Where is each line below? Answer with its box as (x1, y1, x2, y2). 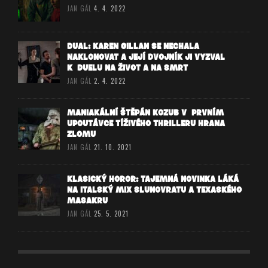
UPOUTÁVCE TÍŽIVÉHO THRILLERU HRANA (67, 118, 225, 129)
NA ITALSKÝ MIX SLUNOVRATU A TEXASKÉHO (67, 184, 242, 195)
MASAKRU (67, 195, 108, 206)
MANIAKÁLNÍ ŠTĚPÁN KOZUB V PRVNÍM (67, 107, 224, 118)
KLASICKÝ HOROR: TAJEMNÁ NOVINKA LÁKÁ (67, 173, 239, 184)
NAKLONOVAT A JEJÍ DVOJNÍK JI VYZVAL (67, 51, 225, 62)
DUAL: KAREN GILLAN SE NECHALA (67, 41, 199, 51)
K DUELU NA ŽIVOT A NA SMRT (67, 62, 188, 73)
